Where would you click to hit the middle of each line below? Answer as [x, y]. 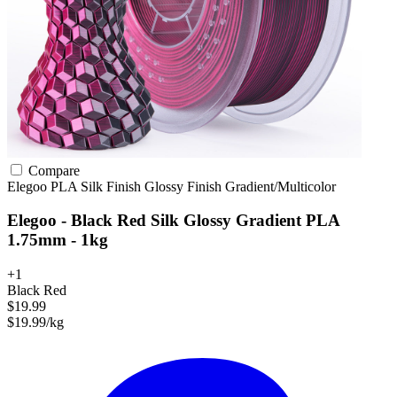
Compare [52, 170]
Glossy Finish [185, 186]
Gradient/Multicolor [280, 186]
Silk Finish [113, 186]
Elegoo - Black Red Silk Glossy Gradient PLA [173, 221]
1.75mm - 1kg [58, 240]
